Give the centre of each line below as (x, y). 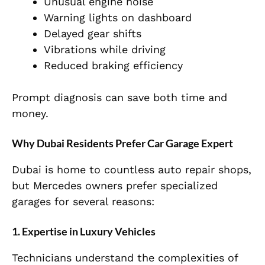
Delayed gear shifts (93, 34)
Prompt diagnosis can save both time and (119, 98)
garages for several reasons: (83, 202)
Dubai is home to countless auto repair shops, (132, 170)
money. (30, 114)
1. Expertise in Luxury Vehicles (84, 232)
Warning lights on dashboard (118, 18)
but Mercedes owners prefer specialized (115, 186)
